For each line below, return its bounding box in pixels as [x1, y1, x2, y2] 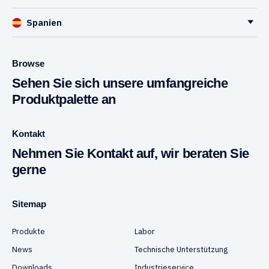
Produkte [12, 226, 45, 237]
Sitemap [12, 199, 46, 209]
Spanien [26, 17, 62, 28]
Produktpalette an [12, 92, 116, 107]
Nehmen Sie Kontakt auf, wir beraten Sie [12, 146, 249, 161]
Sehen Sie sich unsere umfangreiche [12, 76, 228, 91]
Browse [12, 58, 44, 68]
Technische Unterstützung [134, 244, 228, 255]
